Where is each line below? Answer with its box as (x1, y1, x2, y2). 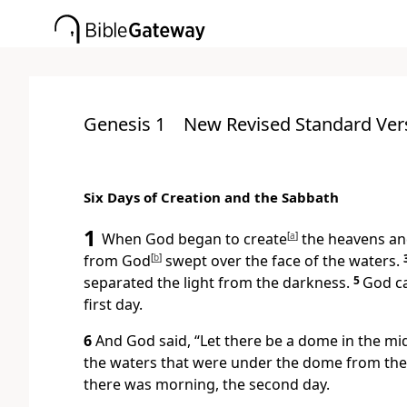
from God (84, 251, 151, 272)
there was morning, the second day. (84, 374, 330, 395)
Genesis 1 (84, 112, 165, 137)
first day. (84, 294, 143, 315)
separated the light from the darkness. (84, 273, 350, 293)
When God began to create (102, 229, 287, 250)
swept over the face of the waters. (162, 251, 400, 272)
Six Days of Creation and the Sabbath (84, 188, 339, 207)
